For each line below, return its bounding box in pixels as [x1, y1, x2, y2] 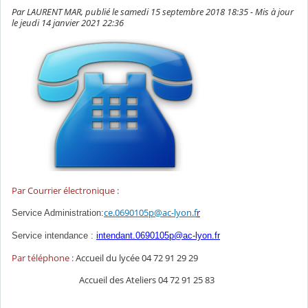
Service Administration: [12, 208, 104, 219]
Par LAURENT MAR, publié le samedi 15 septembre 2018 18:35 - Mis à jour [12, 5, 294, 19]
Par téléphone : [12, 252, 76, 265]
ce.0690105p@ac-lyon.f [104, 206, 197, 219]
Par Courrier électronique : [12, 184, 119, 197]
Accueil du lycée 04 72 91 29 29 [76, 252, 198, 265]
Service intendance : [12, 230, 96, 241]
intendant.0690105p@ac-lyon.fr [96, 230, 220, 241]
